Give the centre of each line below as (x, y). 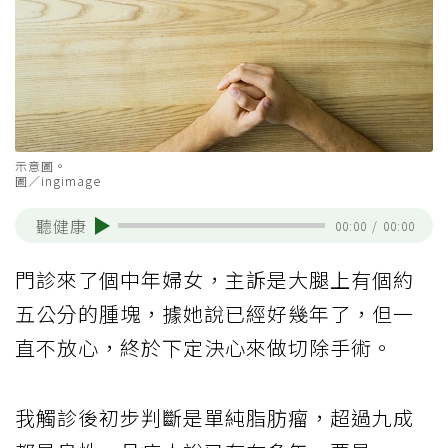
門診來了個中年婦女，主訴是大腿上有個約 (214, 280)
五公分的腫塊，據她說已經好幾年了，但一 (214, 314)
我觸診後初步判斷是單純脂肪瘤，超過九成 (214, 418)
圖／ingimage (58, 181)
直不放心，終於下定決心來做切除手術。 (204, 348)
